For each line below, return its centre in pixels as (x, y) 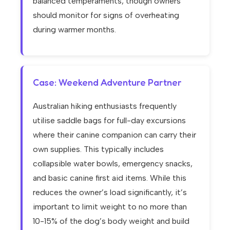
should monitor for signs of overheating (106, 15)
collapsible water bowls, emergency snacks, (113, 164)
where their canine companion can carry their (114, 135)
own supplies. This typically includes (98, 149)
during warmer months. (74, 30)
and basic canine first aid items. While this (110, 178)
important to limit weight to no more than (110, 207)
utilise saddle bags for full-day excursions (109, 121)
